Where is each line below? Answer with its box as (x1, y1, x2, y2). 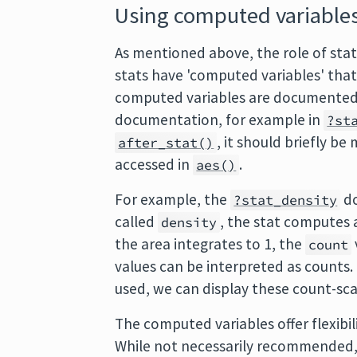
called (115, 212, 159, 231)
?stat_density (233, 191, 338, 209)
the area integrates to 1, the (115, 234, 306, 253)
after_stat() (118, 134, 214, 151)
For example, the (115, 190, 231, 209)
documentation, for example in (115, 110, 324, 129)
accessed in (115, 155, 194, 174)
